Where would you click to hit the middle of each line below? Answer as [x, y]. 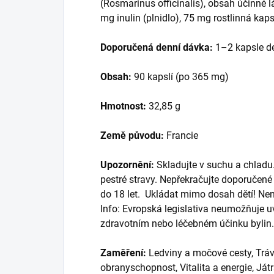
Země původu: [132, 135]
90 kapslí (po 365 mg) [180, 76]
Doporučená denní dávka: [157, 47]
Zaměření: [123, 253]
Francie [181, 135]
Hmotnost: [123, 106]
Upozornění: [127, 165]
